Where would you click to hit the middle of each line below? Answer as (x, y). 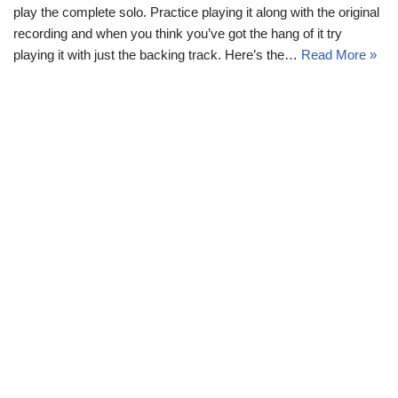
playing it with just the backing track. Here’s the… (157, 54)
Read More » (339, 54)
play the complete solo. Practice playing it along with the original (196, 12)
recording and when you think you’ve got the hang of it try (178, 33)
